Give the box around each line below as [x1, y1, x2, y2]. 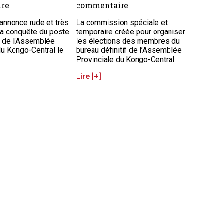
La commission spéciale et [76, 18, 168, 28]
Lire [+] [76, 72, 102, 81]
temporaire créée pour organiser [76, 27, 186, 37]
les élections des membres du [76, 36, 180, 46]
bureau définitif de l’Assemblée [76, 46, 182, 55]
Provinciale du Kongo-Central [76, 55, 175, 64]
